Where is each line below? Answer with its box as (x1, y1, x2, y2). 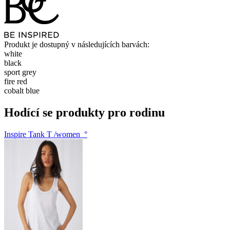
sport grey (4, 68, 36, 77)
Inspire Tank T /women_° (4, 129, 87, 139)
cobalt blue (4, 86, 40, 95)
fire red (4, 77, 27, 86)
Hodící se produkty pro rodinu (4, 106, 165, 120)
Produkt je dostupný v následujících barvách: (4, 40, 149, 49)
